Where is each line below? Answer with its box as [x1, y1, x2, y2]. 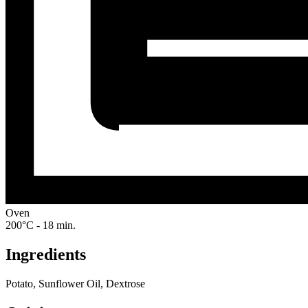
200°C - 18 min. [5, 219, 76, 232]
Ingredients [5, 245, 86, 264]
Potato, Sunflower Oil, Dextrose [5, 278, 145, 290]
